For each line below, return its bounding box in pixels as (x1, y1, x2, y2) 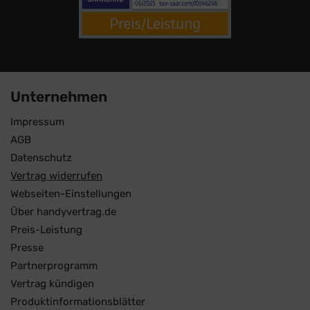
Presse (10, 241, 44, 255)
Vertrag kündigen (10, 277, 94, 291)
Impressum (10, 116, 64, 129)
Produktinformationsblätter (10, 295, 145, 309)
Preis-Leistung (10, 224, 82, 237)
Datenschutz (10, 152, 72, 165)
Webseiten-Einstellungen (10, 188, 131, 201)
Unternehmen (10, 88, 107, 106)
